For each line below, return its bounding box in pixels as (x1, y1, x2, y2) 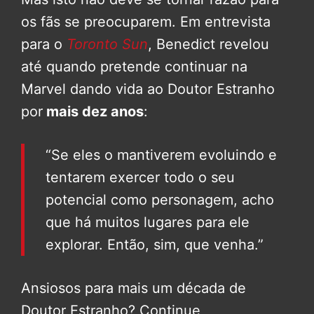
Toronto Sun (67, 35, 148, 53)
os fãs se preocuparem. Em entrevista (21, 13, 271, 30)
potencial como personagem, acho (46, 191, 274, 208)
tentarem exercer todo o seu (46, 168, 235, 186)
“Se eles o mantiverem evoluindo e (46, 146, 277, 163)
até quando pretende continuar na (21, 57, 247, 75)
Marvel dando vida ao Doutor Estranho (21, 80, 275, 97)
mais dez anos (43, 102, 144, 120)
